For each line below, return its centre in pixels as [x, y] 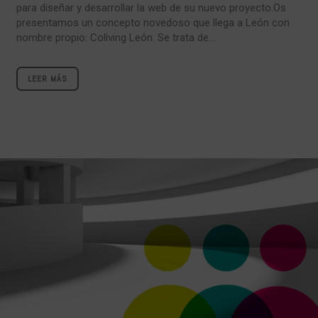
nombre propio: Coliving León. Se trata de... [116, 37]
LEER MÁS [48, 78]
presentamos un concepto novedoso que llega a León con [153, 22]
